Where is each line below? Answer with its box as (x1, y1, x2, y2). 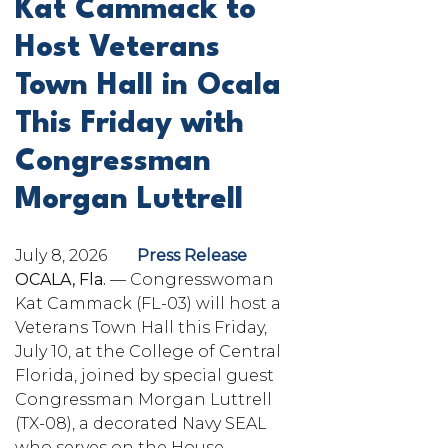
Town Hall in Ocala (15, 71, 281, 101)
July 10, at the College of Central (15, 341, 281, 361)
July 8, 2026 (15, 245, 107, 265)
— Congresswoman (106, 269, 274, 289)
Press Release (137, 245, 247, 265)
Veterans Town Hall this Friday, (15, 317, 267, 337)
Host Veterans (15, 33, 220, 63)
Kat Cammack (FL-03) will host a (15, 293, 281, 313)
